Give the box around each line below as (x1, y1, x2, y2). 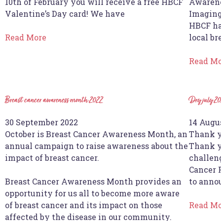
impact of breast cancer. (5, 152, 99, 163)
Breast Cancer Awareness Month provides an (5, 176, 182, 186)
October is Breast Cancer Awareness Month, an (5, 128, 187, 139)
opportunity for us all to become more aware (5, 187, 180, 198)
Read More (5, 32, 46, 42)
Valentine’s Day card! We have (5, 8, 125, 19)
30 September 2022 (5, 116, 78, 127)
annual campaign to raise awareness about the (5, 140, 188, 151)
